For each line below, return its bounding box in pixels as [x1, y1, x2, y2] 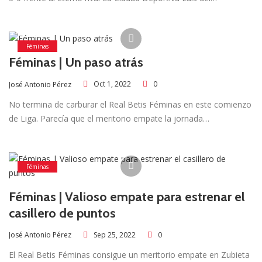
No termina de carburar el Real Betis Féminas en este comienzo [9, 98, 251, 110]
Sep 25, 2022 [94, 229, 136, 240]
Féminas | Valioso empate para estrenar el [9, 188, 245, 205]
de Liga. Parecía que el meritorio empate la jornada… [9, 112, 209, 124]
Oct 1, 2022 [94, 79, 131, 89]
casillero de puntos [9, 205, 116, 221]
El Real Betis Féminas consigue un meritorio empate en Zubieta [9, 249, 250, 261]
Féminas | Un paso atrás [9, 54, 143, 70]
